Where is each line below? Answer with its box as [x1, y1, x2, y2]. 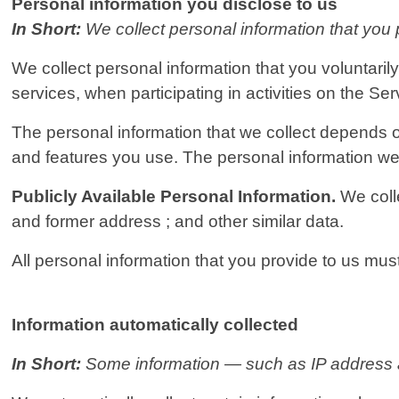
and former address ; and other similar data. [12, 212, 345, 232]
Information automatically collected [12, 315, 299, 335]
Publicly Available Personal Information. [12, 187, 337, 207]
